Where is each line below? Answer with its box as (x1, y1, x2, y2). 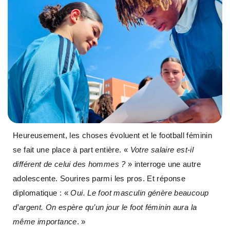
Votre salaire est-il (130, 145, 194, 155)
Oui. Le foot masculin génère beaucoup (70, 188, 209, 198)
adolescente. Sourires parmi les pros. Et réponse (13, 174, 185, 183)
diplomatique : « (13, 188, 71, 198)
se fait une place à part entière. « (13, 145, 130, 155)
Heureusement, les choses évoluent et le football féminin (13, 131, 212, 140)
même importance (13, 217, 77, 226)
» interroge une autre (125, 160, 201, 169)
